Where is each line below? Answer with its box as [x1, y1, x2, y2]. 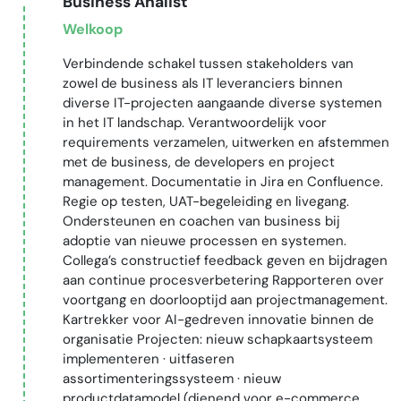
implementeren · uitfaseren [62, 350, 235, 369]
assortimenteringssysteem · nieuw [62, 370, 281, 388]
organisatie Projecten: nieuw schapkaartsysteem [62, 330, 372, 349]
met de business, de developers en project [62, 153, 335, 172]
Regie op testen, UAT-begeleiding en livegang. [62, 192, 349, 211]
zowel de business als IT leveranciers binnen [62, 74, 343, 93]
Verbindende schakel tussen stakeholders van [62, 55, 354, 73]
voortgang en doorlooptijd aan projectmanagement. [62, 291, 388, 310]
